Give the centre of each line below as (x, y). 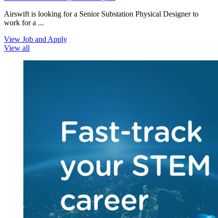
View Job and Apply (36, 39)
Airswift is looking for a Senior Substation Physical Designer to (101, 14)
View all (17, 48)
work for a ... (24, 23)
